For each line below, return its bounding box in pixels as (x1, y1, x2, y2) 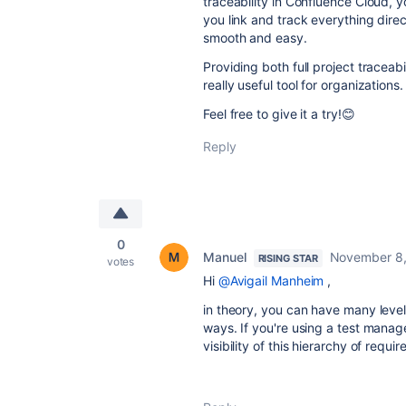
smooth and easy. (203, 30, 307, 45)
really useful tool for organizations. (203, 77, 403, 92)
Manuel (203, 249, 246, 265)
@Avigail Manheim (217, 273, 324, 288)
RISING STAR (257, 252, 318, 265)
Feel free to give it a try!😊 (203, 106, 355, 121)
